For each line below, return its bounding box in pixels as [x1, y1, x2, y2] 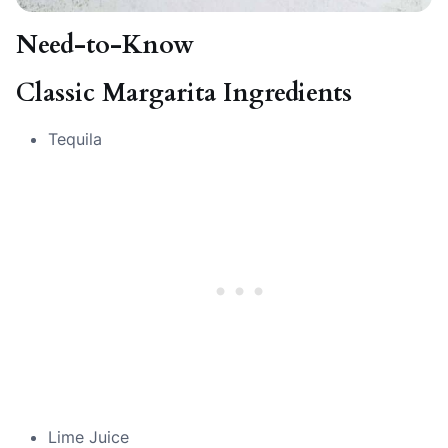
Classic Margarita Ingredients [16, 75, 352, 110]
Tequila [48, 128, 102, 149]
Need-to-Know [16, 27, 194, 62]
